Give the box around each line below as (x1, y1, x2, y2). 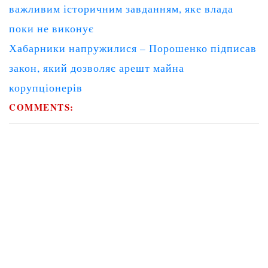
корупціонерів (9, 80, 83, 95)
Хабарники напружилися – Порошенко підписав (9, 41, 257, 55)
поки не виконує (9, 21, 94, 35)
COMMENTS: (9, 100, 74, 114)
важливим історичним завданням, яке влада (9, 1, 233, 16)
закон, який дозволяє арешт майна (9, 60, 184, 75)
